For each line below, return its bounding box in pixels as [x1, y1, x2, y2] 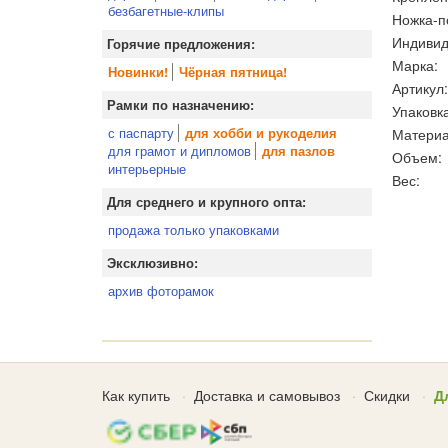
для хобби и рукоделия [185, 124, 337, 142]
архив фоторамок [108, 281, 214, 300]
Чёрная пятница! [179, 63, 287, 81]
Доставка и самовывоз [194, 385, 340, 405]
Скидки [364, 385, 410, 405]
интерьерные [108, 159, 186, 178]
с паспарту [108, 123, 174, 142]
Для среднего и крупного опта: [107, 193, 306, 211]
